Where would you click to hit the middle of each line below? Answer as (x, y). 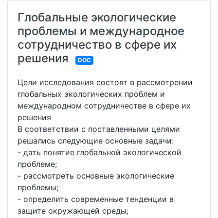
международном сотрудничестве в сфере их (104, 106)
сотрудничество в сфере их (97, 45)
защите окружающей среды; (73, 211)
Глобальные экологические (97, 18)
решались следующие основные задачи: (96, 141)
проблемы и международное (101, 31)
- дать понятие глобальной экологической (100, 153)
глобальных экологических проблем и (91, 94)
